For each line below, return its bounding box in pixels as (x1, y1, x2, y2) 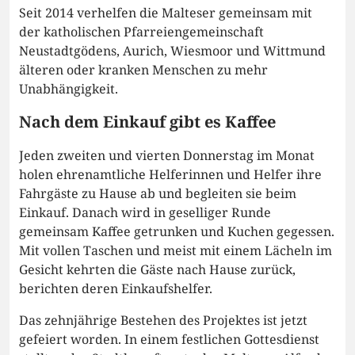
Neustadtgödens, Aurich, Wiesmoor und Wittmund (19, 42, 326, 60)
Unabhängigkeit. (19, 80, 118, 98)
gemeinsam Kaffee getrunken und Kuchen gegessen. (19, 223, 334, 241)
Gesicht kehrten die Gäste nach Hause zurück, (19, 261, 296, 279)
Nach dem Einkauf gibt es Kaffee (19, 111, 276, 133)
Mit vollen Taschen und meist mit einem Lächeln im (19, 242, 332, 260)
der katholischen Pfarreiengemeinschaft (19, 23, 264, 41)
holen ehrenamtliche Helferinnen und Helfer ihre (19, 166, 322, 184)
